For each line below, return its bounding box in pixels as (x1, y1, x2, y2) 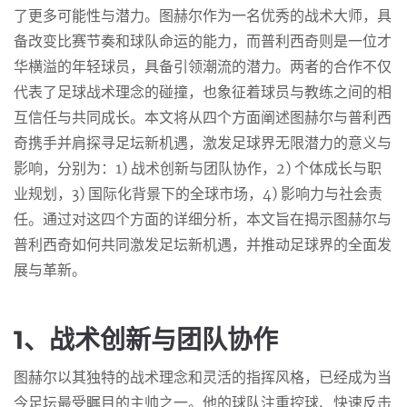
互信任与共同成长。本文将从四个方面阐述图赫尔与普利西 (14, 106, 392, 131)
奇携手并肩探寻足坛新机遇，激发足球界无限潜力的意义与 (14, 132, 392, 156)
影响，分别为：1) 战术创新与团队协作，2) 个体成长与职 (14, 157, 382, 182)
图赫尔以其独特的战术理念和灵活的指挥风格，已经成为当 (14, 366, 392, 391)
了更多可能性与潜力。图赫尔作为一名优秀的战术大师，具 (14, 5, 392, 29)
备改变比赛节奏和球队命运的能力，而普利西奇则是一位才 (14, 30, 392, 55)
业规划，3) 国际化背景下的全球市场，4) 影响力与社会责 (14, 183, 382, 207)
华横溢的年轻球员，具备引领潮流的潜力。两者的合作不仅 (14, 55, 392, 80)
